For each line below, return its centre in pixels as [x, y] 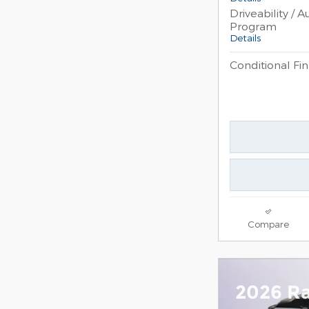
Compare [268, 223]
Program [253, 26]
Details [245, 37]
